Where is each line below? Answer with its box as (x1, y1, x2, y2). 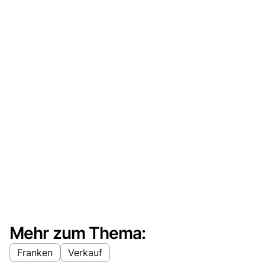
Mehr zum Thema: (9, 222, 146, 243)
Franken (17, 246, 53, 258)
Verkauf (68, 246, 102, 258)
